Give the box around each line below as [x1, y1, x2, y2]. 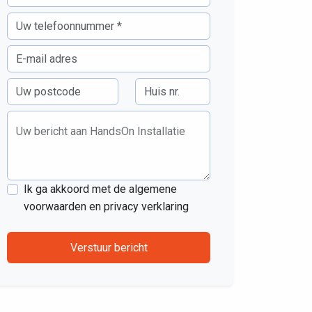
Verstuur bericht [114, 241, 148, 255]
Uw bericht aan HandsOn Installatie [16, 125, 185, 139]
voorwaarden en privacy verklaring [24, 200, 189, 214]
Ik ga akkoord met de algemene [24, 182, 177, 196]
